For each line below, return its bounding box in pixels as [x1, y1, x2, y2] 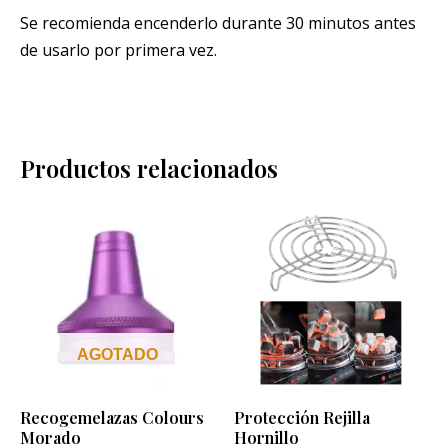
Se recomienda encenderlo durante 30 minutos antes [20, 11, 416, 34]
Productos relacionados [20, 152, 278, 185]
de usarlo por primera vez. [20, 38, 217, 61]
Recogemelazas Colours [20, 406, 204, 428]
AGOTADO [76, 345, 158, 363]
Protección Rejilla [234, 406, 370, 428]
